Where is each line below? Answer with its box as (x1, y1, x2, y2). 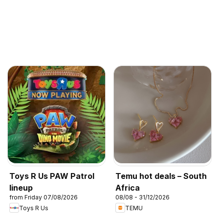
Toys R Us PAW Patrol (9, 171, 94, 181)
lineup (9, 183, 33, 193)
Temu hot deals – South (115, 171, 207, 181)
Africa (115, 183, 140, 193)
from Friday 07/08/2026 (9, 194, 78, 201)
